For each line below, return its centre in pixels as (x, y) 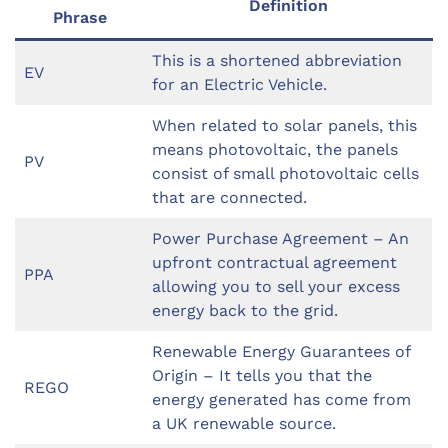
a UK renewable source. (244, 424)
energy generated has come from (281, 400)
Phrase (79, 18)
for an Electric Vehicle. (239, 85)
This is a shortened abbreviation (277, 61)
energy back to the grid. (245, 311)
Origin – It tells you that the (262, 376)
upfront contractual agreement (274, 263)
